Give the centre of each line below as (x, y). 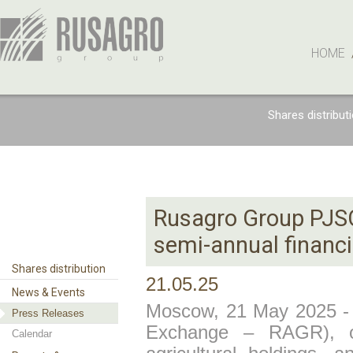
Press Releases (48, 313)
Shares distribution (59, 269)
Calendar (32, 334)
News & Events (48, 292)
